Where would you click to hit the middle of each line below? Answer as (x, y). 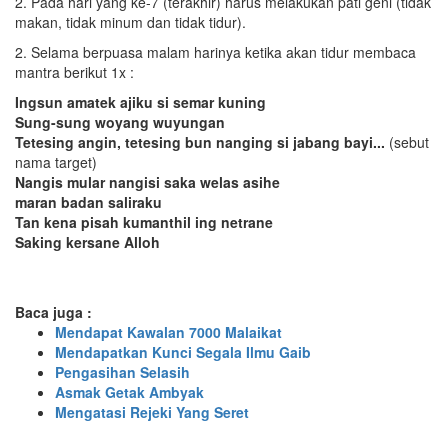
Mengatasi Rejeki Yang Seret (152, 412)
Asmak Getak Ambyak (129, 392)
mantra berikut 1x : (74, 72)
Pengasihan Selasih (122, 372)
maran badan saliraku (88, 202)
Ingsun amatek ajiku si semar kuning (140, 102)
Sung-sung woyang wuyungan (120, 122)
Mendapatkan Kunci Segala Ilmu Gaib (183, 352)
